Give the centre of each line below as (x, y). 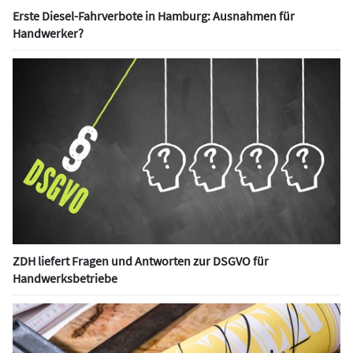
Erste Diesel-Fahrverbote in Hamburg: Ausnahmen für (154, 16)
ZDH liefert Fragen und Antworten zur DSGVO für (141, 260)
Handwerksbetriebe (65, 278)
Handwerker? (48, 33)
